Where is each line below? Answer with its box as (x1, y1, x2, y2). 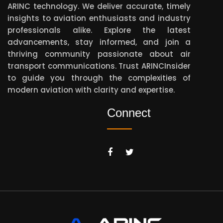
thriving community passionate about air (7, 49, 191, 60)
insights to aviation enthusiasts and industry (7, 13, 191, 24)
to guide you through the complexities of (7, 73, 191, 84)
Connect (107, 106, 151, 120)
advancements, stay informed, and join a (7, 37, 191, 48)
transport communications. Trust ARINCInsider (7, 61, 191, 72)
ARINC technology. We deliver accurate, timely (7, 1, 191, 12)
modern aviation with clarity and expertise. (7, 85, 175, 96)
